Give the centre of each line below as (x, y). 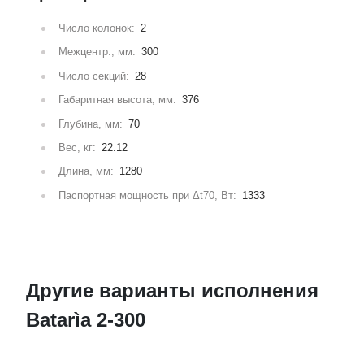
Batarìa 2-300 (86, 320)
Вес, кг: (78, 147)
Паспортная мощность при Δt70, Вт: (148, 195)
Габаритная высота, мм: (118, 100)
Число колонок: (97, 28)
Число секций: (94, 76)
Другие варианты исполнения (173, 291)
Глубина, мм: (91, 123)
